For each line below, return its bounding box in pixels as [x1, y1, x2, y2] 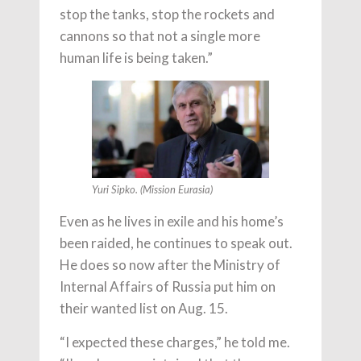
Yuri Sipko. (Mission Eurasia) [92, 185, 213, 196]
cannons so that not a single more [60, 27, 260, 44]
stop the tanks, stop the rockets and [60, 6, 275, 23]
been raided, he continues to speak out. [60, 234, 293, 251]
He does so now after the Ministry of [60, 255, 280, 273]
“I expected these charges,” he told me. [60, 333, 290, 351]
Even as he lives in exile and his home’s [60, 212, 284, 230]
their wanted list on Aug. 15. [60, 299, 228, 317]
